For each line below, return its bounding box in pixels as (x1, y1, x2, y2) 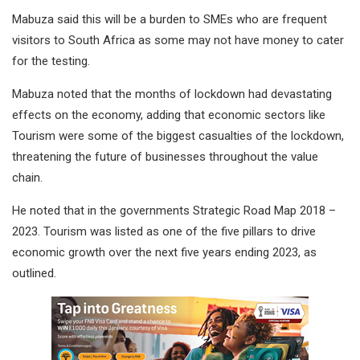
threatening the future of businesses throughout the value (12, 149, 318, 165)
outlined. (12, 266, 56, 281)
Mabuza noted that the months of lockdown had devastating (12, 87, 332, 102)
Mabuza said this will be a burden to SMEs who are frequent (12, 12, 327, 27)
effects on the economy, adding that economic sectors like (12, 108, 325, 123)
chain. (12, 170, 43, 186)
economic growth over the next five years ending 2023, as (12, 245, 317, 260)
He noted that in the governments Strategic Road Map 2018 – (12, 203, 336, 219)
